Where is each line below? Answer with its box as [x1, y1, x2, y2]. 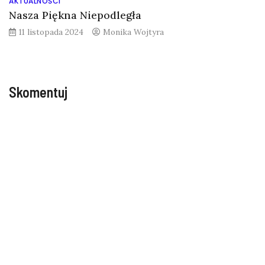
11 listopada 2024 [19, 26, 83, 37]
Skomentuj [9, 83, 67, 101]
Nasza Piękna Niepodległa [9, 8, 141, 22]
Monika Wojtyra [103, 26, 164, 37]
